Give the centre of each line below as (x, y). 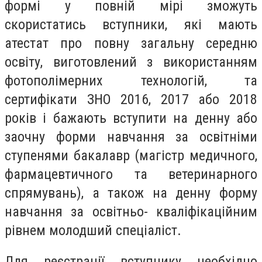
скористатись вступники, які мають (131, 24)
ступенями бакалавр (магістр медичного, (131, 155)
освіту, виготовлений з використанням (131, 62)
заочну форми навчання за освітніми (131, 137)
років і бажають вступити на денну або (131, 118)
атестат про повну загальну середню (131, 43)
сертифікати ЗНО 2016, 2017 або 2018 (131, 99)
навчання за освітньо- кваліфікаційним (131, 211)
